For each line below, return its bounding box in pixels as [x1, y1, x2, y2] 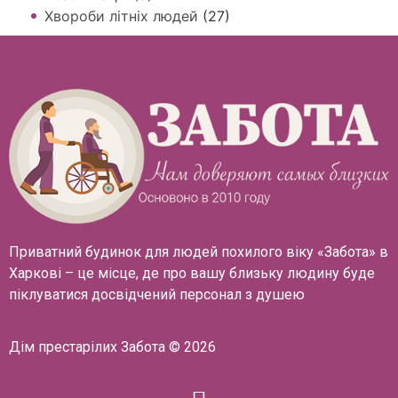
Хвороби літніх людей [44, 6, 198, 25]
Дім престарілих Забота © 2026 [9, 338, 216, 355]
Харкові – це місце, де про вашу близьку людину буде [9, 265, 375, 283]
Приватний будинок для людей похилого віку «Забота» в [9, 243, 388, 261]
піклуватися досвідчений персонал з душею [9, 286, 305, 304]
